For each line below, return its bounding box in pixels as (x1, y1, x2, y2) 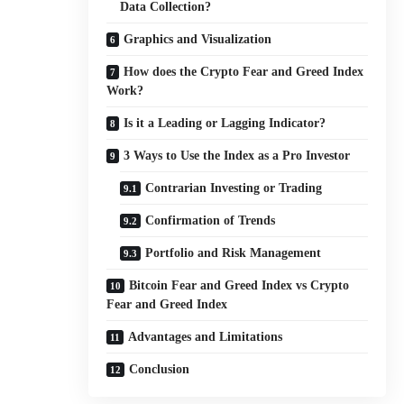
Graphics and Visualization (124, 32, 271, 46)
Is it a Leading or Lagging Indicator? (124, 115, 326, 130)
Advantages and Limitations (128, 329, 282, 344)
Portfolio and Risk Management (145, 245, 321, 260)
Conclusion (129, 362, 189, 376)
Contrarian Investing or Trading (145, 180, 322, 195)
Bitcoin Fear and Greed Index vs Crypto (129, 278, 349, 292)
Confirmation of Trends (145, 213, 275, 227)
